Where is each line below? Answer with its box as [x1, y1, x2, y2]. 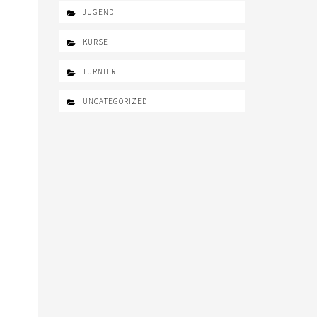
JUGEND [82, 7, 114, 18]
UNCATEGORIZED [82, 96, 147, 107]
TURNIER [82, 67, 116, 77]
